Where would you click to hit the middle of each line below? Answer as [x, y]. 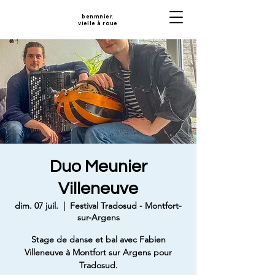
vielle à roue [98, 23]
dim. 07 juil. [37, 206]
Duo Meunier [98, 167]
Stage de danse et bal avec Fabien [98, 239]
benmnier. [98, 16]
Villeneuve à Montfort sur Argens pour [98, 252]
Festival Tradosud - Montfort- [126, 206]
